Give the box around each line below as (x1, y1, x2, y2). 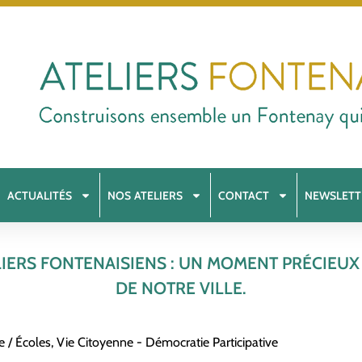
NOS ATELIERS (107, 187, 183, 203)
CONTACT (218, 187, 270, 203)
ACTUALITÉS (7, 187, 73, 203)
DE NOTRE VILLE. (116, 277, 246, 298)
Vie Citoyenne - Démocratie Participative (57, 335, 278, 350)
